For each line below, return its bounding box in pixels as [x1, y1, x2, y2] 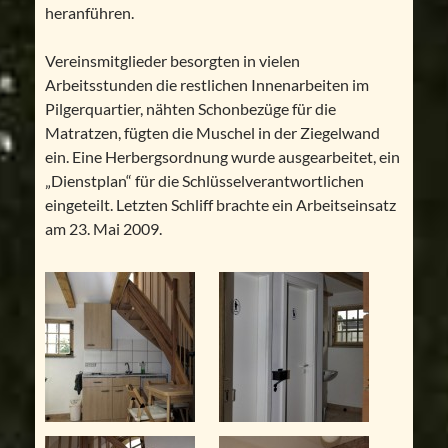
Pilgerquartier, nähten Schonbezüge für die [44, 99, 336, 119]
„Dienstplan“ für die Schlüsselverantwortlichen [44, 171, 364, 191]
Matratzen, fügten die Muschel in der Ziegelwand [44, 123, 380, 143]
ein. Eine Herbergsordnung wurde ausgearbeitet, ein [44, 147, 400, 167]
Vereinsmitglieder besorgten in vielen [44, 51, 300, 71]
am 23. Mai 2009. [44, 219, 162, 239]
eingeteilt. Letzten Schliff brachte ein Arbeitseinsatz [44, 195, 396, 215]
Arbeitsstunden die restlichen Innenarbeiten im [44, 75, 369, 95]
